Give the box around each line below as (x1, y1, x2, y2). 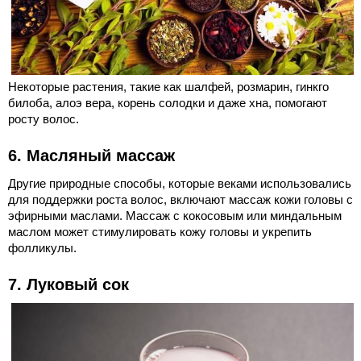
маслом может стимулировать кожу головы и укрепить (8, 224, 312, 239)
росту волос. (8, 111, 79, 126)
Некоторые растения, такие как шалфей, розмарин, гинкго (8, 79, 329, 93)
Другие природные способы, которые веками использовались (8, 176, 351, 190)
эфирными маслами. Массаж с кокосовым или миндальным (8, 208, 342, 222)
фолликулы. (8, 240, 77, 255)
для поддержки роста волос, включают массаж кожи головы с (8, 192, 353, 206)
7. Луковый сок (8, 275, 129, 293)
